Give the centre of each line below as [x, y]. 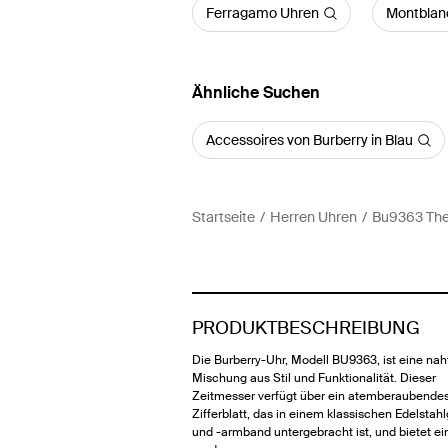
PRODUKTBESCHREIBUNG [306, 328]
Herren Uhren [313, 217]
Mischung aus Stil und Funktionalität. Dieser [314, 378]
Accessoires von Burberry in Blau [309, 140]
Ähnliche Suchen [256, 92]
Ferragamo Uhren [262, 13]
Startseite [223, 217]
